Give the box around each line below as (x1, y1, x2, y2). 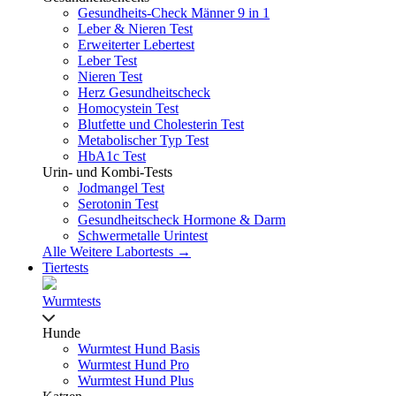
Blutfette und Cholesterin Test (78, 116, 244, 132)
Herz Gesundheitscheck (78, 84, 210, 100)
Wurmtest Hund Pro (78, 356, 189, 372)
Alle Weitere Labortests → (42, 243, 191, 259)
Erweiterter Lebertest (78, 36, 194, 52)
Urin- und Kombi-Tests (42, 164, 172, 179)
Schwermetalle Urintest (78, 227, 208, 243)
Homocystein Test (78, 100, 179, 116)
